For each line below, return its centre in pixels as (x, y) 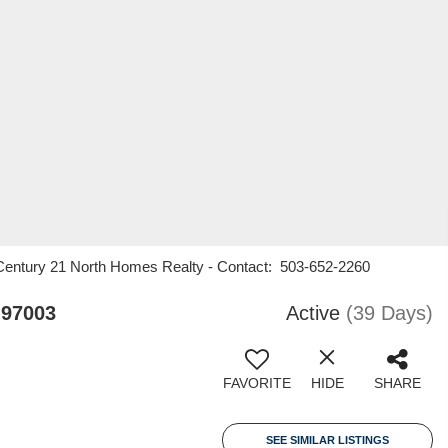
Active (313, 313)
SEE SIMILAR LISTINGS (327, 440)
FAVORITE (257, 383)
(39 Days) (389, 313)
